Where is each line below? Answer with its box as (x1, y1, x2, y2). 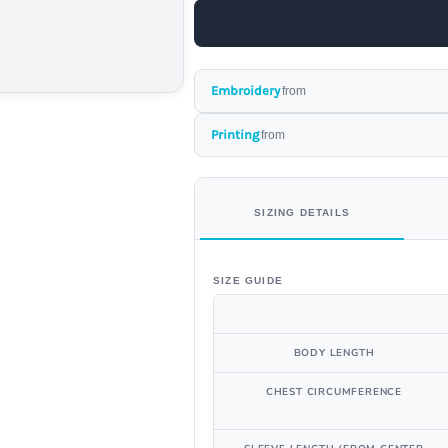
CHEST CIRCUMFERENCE (265, 385, 403, 399)
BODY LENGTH (293, 346, 375, 360)
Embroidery (211, 83, 280, 98)
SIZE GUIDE (213, 275, 283, 286)
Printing (211, 127, 259, 142)
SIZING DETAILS (254, 207, 351, 218)
